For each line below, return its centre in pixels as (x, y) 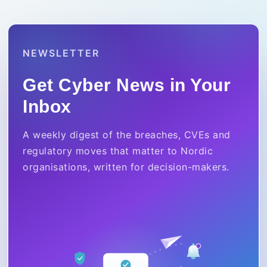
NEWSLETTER (61, 53)
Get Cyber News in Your (127, 85)
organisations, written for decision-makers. (126, 167)
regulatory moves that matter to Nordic (118, 151)
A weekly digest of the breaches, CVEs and (127, 135)
